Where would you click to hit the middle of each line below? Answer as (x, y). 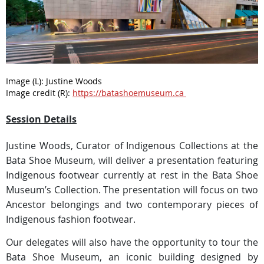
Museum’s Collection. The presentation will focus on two (132, 189)
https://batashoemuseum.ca (129, 93)
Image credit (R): (39, 93)
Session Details (41, 119)
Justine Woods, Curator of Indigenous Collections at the (132, 145)
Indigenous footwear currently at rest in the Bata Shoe (132, 175)
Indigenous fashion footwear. (71, 219)
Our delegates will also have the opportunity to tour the (132, 242)
